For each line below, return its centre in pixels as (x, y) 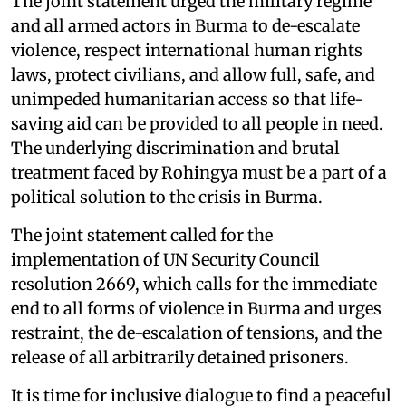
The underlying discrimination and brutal (175, 148)
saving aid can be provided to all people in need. (197, 123)
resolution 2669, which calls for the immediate (194, 284)
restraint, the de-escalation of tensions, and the (196, 333)
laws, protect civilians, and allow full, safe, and (193, 74)
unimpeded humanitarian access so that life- (187, 99)
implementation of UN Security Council (165, 259)
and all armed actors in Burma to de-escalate (185, 25)
